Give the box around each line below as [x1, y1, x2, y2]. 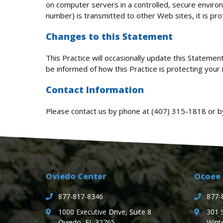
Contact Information [46, 84, 144, 96]
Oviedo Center [46, 171, 107, 182]
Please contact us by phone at [46, 106, 151, 116]
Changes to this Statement [46, 30, 173, 42]
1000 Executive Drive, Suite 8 [58, 207, 151, 217]
